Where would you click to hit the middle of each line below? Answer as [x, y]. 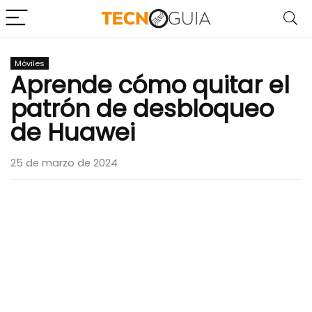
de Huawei [73, 132]
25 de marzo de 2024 [64, 163]
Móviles [30, 63]
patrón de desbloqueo [142, 109]
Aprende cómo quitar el [150, 85]
